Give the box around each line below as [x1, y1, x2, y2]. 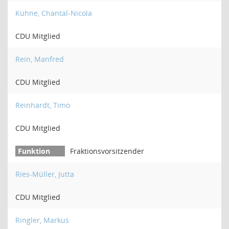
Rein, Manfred [15, 54, 64, 64]
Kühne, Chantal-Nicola [15, 8, 92, 18]
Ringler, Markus [15, 215, 69, 225]
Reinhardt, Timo [15, 100, 70, 110]
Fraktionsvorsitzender [70, 146, 144, 156]
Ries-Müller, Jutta [15, 169, 74, 179]
